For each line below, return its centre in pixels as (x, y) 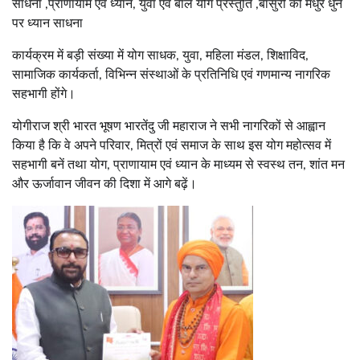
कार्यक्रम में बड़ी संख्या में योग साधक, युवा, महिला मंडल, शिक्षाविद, (160, 55)
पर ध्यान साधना (47, 22)
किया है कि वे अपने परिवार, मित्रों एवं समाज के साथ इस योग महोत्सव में (172, 145)
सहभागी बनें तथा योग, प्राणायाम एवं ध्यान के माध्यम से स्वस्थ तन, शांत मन (178, 164)
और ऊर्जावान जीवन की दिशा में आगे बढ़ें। (104, 183)
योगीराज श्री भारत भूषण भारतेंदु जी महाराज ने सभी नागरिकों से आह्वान (169, 125)
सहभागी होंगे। (44, 93)
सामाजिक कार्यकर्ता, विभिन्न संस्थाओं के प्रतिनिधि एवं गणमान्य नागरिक (171, 74)
